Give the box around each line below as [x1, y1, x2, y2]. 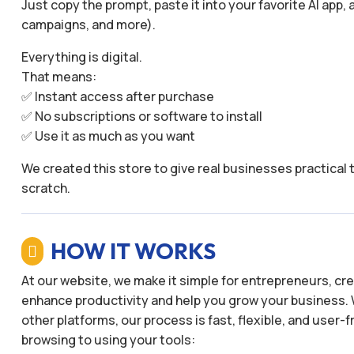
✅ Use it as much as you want [21, 126, 195, 145]
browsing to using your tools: [21, 331, 195, 349]
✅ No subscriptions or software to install [21, 107, 262, 125]
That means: [21, 67, 96, 85]
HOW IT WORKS [51, 237, 217, 265]
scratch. [21, 179, 70, 197]
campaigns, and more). [21, 15, 156, 33]
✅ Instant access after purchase [21, 87, 214, 105]
